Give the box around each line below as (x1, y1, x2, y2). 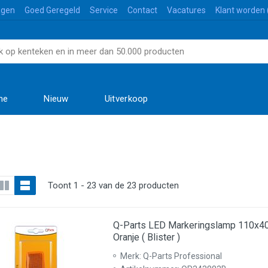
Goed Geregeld (25, 5, 80, 15)
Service (90, 5, 118, 15)
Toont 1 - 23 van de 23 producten (48, 180, 179, 191)
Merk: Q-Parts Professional (120, 251, 222, 261)
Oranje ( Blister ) (113, 232, 180, 243)
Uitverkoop (104, 93, 148, 104)
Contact (127, 5, 157, 15)
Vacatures (167, 5, 206, 15)
